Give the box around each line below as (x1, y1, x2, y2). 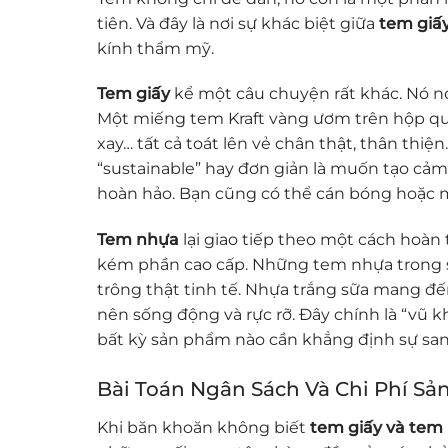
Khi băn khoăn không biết (97, 417, 310, 437)
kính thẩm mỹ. (97, 38, 214, 58)
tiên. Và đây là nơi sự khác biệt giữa (97, 13, 379, 33)
